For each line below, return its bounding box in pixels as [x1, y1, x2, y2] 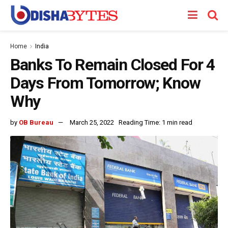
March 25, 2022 [70, 118, 114, 126]
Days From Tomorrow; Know [10, 73, 201, 93]
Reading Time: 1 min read [119, 118, 192, 126]
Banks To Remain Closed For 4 [10, 55, 215, 74]
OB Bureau [19, 118, 53, 126]
